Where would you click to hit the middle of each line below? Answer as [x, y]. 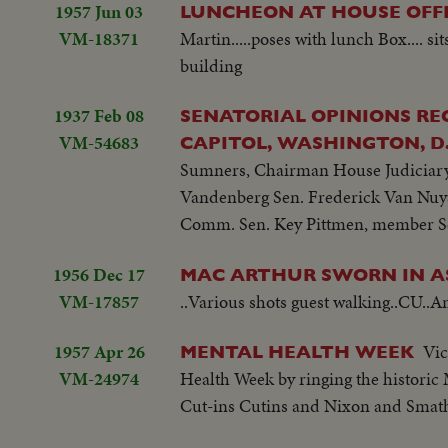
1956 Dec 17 [99, 274]
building [211, 65]
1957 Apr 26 [99, 352]
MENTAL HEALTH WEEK [297, 352]
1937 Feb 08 [99, 116]
